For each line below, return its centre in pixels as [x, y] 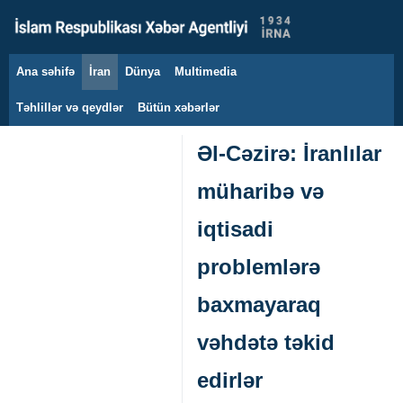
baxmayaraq [259, 304]
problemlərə [259, 267]
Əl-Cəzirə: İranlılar [289, 153]
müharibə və [260, 191]
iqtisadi [235, 229]
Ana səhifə [45, 72]
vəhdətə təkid [266, 342]
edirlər [230, 380]
